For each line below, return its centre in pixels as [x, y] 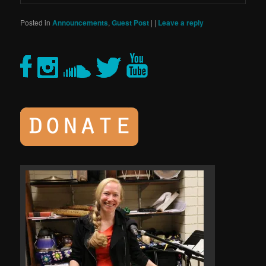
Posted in [36, 22]
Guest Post [131, 22]
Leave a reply [181, 22]
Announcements [80, 22]
